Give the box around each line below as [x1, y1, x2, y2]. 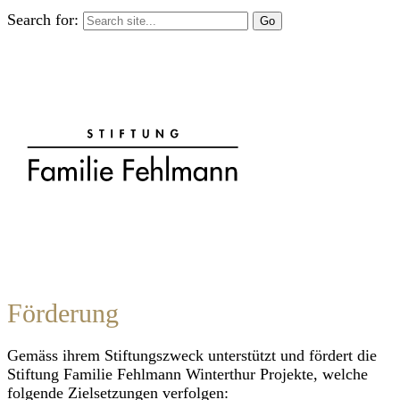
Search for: [7, 10, 79, 29]
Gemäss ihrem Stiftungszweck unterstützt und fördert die [7, 346, 377, 364]
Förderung [7, 297, 119, 328]
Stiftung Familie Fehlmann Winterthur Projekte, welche [7, 364, 368, 383]
